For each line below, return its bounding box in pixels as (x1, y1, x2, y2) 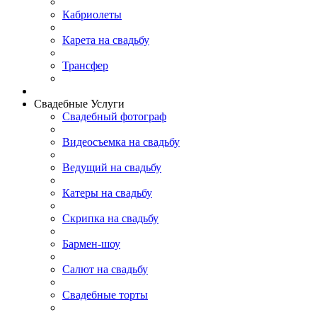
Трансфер (62, 59, 108, 71)
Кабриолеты (62, 8, 122, 21)
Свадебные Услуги (34, 98, 125, 110)
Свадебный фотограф (62, 110, 166, 122)
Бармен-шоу (62, 238, 120, 250)
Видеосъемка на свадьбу (62, 136, 180, 148)
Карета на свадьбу (62, 34, 149, 46)
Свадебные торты (62, 289, 148, 301)
